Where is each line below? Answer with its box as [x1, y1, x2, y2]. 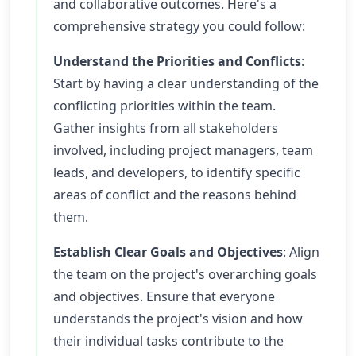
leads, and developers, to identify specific [53, 164, 300, 181]
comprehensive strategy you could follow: [53, 17, 305, 35]
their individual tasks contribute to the [53, 332, 284, 350]
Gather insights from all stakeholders [53, 119, 278, 137]
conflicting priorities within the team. [53, 97, 276, 114]
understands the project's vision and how [53, 310, 303, 327]
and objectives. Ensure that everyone [53, 288, 275, 305]
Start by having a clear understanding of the [53, 75, 319, 92]
